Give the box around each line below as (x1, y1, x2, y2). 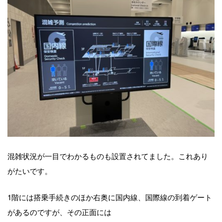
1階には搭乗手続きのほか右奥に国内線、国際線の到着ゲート (7, 191, 212, 202)
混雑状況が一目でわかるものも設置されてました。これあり (7, 150, 208, 161)
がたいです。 (7, 165, 52, 176)
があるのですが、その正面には (7, 206, 111, 217)
